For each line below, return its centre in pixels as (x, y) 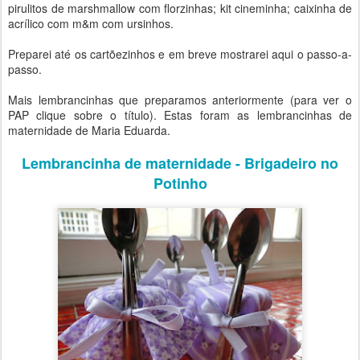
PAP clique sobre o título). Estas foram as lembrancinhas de (180, 115)
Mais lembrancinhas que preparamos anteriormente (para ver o (180, 100)
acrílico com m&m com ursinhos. (91, 24)
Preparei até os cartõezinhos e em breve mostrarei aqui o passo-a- (180, 54)
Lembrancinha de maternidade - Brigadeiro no (180, 164)
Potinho (180, 184)
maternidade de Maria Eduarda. (89, 131)
